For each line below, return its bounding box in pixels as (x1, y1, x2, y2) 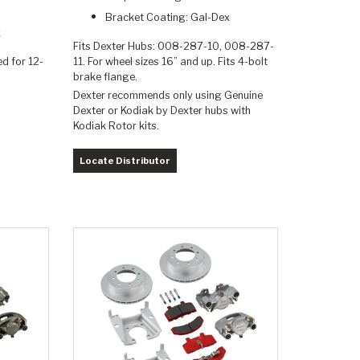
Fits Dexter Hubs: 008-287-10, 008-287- (72, 40, 274, 53)
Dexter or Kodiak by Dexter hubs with (72, 104, 251, 117)
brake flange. (72, 71, 140, 84)
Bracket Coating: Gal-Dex (104, 11, 232, 24)
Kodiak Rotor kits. (72, 119, 164, 132)
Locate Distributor (79, 155, 170, 167)
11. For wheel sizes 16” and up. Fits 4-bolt (72, 55, 268, 68)
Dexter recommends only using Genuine (72, 88, 263, 101)
